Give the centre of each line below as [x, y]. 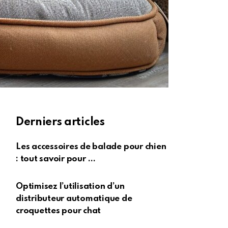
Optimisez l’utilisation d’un [70, 187]
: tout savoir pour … [56, 159]
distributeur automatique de [74, 199]
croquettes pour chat [59, 211]
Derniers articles [60, 122]
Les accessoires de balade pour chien [91, 147]
